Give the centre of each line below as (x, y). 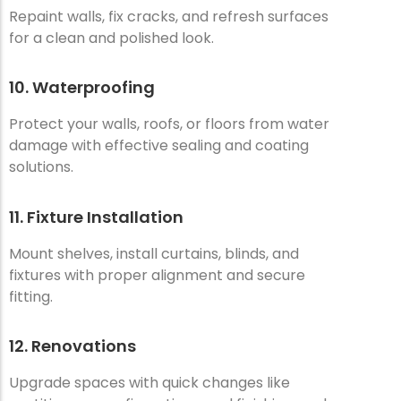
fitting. (31, 296)
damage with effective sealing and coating (159, 146)
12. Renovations (73, 346)
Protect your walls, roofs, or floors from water (169, 124)
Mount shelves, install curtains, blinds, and (154, 253)
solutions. (41, 167)
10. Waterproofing (82, 88)
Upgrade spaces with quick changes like (149, 383)
